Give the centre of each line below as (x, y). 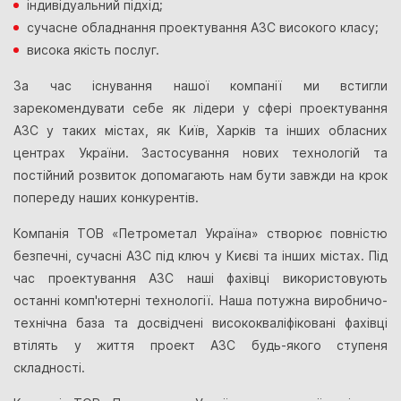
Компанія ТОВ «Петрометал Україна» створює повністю (200, 234)
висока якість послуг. (93, 50)
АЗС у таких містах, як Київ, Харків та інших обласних (200, 131)
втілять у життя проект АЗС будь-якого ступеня (200, 346)
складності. (49, 368)
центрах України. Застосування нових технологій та (200, 153)
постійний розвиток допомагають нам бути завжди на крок (200, 175)
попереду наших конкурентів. (106, 198)
